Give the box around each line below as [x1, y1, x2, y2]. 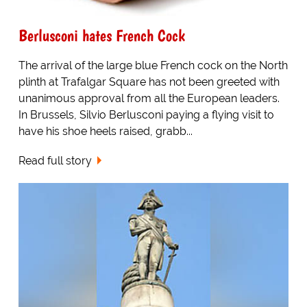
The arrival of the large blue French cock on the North [18, 59, 288, 73]
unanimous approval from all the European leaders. [18, 92, 280, 106]
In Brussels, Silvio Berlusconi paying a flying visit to [18, 108, 274, 122]
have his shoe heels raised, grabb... [18, 125, 193, 138]
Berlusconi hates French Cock [18, 25, 185, 46]
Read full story [18, 154, 92, 168]
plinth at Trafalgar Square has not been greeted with [18, 75, 280, 89]
